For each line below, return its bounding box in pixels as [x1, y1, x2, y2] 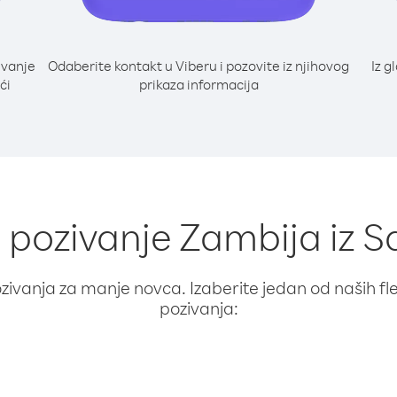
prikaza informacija [138, 75, 259, 93]
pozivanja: [159, 297, 238, 319]
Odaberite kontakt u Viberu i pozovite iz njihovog [48, 57, 349, 74]
